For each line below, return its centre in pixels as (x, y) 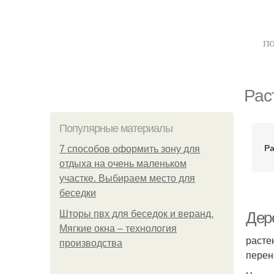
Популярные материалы (116, 128)
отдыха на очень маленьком (123, 164)
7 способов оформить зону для (130, 149)
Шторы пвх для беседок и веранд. (136, 214)
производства (91, 243)
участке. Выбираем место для (127, 178)
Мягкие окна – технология (118, 228)
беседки (78, 193)
